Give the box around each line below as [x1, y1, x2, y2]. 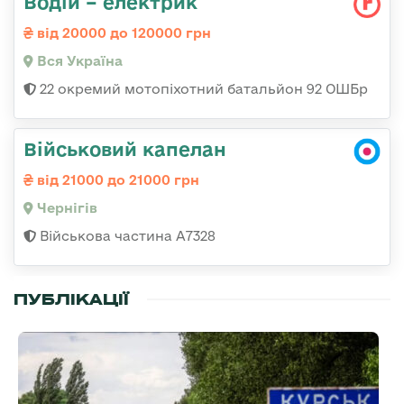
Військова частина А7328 [36, 227, 216, 243]
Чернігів [33, 199, 97, 216]
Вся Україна [33, 52, 123, 69]
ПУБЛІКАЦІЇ [14, 289, 129, 309]
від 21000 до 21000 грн [33, 171, 199, 188]
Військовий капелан [23, 137, 226, 160]
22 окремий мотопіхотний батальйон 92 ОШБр [36, 80, 368, 96]
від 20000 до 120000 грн [33, 24, 211, 41]
